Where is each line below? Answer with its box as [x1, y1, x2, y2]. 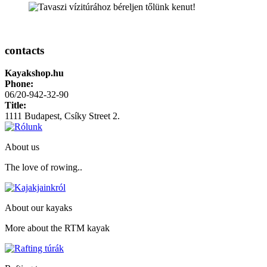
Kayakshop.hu [5, 68, 64, 79]
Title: [5, 100, 26, 111]
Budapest [24, 111, 60, 122]
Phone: [5, 79, 33, 89]
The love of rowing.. [5, 162, 82, 173]
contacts [5, 44, 44, 57]
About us [5, 142, 39, 153]
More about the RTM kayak [5, 223, 110, 234]
